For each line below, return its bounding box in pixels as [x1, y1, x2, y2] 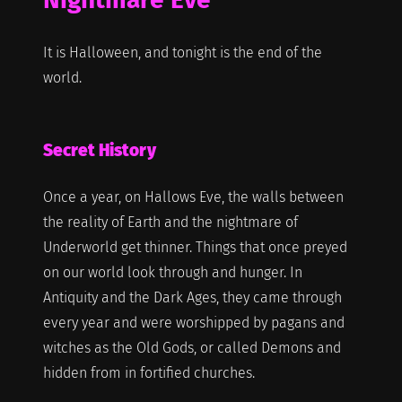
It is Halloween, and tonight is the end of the [42, 43, 322, 61]
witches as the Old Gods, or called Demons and [42, 338, 341, 356]
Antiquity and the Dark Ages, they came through [42, 288, 342, 306]
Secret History [42, 139, 156, 161]
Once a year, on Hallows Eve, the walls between [42, 188, 344, 205]
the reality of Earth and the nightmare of [42, 213, 298, 231]
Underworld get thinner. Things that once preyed [42, 238, 347, 256]
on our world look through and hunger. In [42, 263, 302, 281]
